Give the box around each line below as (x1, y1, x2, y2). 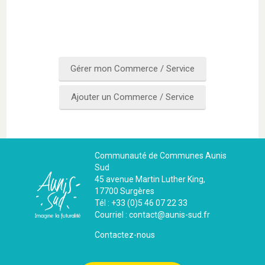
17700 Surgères (94, 186, 154, 196)
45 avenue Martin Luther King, (94, 174, 205, 185)
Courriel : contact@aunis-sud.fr (94, 210, 210, 220)
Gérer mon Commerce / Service (70, 63, 195, 75)
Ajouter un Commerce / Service (71, 92, 194, 103)
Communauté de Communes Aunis (94, 151, 227, 161)
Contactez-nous (94, 230, 155, 240)
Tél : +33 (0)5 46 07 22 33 (94, 198, 188, 208)
